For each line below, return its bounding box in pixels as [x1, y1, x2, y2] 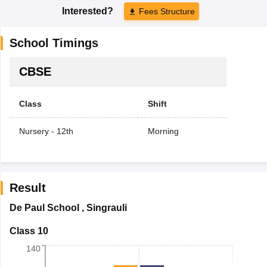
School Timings [9, 36, 98, 49]
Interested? [62, 5, 116, 16]
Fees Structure [139, 6, 195, 16]
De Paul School [9, 202, 79, 213]
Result [9, 181, 46, 194]
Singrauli [86, 202, 127, 213]
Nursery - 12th [18, 126, 73, 136]
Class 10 [9, 225, 48, 236]
